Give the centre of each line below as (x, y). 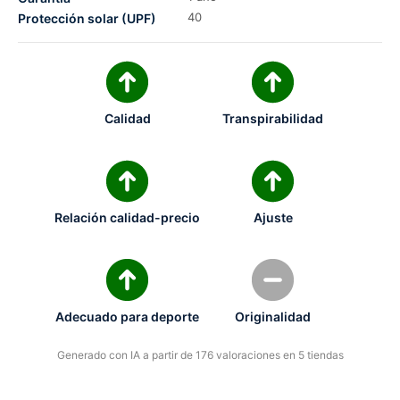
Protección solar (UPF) (87, 19)
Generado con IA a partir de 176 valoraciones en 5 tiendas (200, 355)
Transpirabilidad (273, 119)
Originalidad (273, 317)
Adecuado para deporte (127, 317)
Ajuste (273, 218)
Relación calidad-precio (127, 218)
